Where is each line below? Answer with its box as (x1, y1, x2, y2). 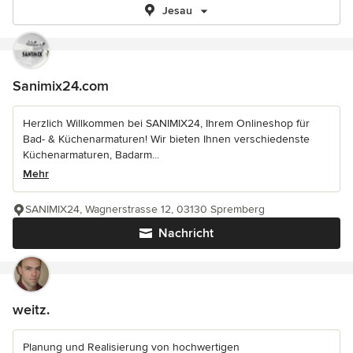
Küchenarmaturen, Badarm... (23, 148, 159, 162)
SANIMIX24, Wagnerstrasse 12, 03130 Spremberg (25, 203, 265, 216)
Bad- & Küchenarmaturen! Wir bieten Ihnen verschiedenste (23, 132, 310, 146)
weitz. (13, 301, 50, 318)
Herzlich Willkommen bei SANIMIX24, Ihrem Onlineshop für (23, 117, 310, 130)
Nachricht (158, 225, 214, 241)
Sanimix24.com (13, 77, 109, 95)
